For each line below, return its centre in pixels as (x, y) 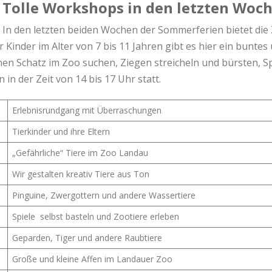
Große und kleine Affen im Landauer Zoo (93, 259)
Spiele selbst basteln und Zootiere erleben (97, 216)
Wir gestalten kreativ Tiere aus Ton (82, 174)
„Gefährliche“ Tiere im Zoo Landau (80, 153)
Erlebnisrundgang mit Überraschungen (87, 110)
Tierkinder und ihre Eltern (63, 131)
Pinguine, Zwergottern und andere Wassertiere (104, 195)
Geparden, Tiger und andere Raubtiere (87, 238)
